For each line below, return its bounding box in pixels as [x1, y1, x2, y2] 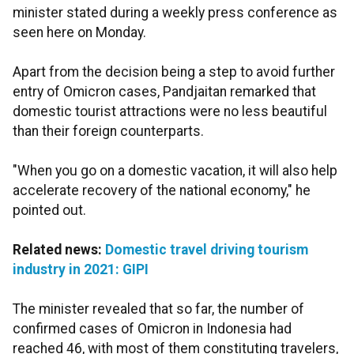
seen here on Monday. [13, 24, 146, 41]
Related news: [13, 242, 105, 258]
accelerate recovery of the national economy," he [13, 183, 311, 199]
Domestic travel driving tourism [105, 242, 308, 258]
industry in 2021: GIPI [13, 262, 149, 278]
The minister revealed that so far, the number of [13, 301, 304, 318]
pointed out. [13, 202, 86, 219]
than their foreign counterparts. [13, 123, 204, 140]
